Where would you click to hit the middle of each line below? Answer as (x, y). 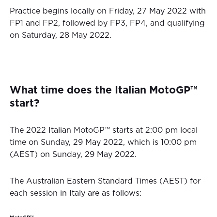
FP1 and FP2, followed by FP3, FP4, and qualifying (107, 23)
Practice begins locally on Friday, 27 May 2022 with (108, 11)
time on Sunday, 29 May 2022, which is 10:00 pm (103, 143)
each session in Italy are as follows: (76, 194)
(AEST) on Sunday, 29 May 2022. (73, 155)
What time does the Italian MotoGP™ (103, 91)
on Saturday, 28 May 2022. (61, 36)
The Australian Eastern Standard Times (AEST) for (105, 181)
